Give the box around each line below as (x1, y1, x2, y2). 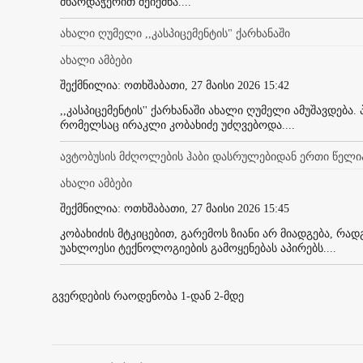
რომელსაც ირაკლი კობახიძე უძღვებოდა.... (60, 118, 295, 131)
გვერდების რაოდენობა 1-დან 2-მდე (52, 289, 244, 302)
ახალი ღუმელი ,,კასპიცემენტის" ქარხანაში (60, 27, 290, 40)
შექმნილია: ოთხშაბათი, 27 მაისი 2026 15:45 (60, 202, 289, 215)
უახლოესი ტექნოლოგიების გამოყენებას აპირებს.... (60, 241, 336, 254)
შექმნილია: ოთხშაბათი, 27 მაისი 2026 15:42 (60, 79, 289, 92)
